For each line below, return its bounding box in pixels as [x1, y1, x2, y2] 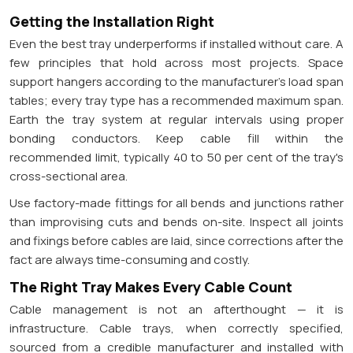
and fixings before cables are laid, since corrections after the [9, 232, 344, 249]
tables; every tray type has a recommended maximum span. [9, 91, 344, 109]
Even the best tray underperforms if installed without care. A [9, 35, 344, 52]
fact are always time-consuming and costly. [9, 251, 250, 268]
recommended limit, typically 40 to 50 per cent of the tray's [9, 148, 344, 165]
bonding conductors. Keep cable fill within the [9, 129, 344, 147]
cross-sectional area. [9, 167, 128, 184]
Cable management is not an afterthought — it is [9, 300, 344, 318]
